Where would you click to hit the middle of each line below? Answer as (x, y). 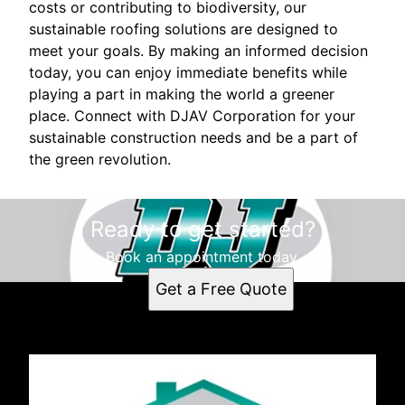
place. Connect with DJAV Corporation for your (192, 116)
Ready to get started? (202, 230)
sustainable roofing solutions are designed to (184, 29)
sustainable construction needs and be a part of (193, 138)
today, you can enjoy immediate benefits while (188, 73)
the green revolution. (100, 160)
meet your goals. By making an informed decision (198, 51)
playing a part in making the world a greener (182, 94)
